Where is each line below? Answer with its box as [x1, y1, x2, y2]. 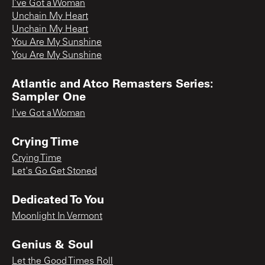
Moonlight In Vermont [12, 211, 102, 221]
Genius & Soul [12, 235, 93, 251]
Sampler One [12, 88, 86, 104]
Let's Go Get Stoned [12, 166, 97, 176]
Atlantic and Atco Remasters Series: [12, 75, 213, 91]
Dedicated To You [12, 190, 104, 206]
